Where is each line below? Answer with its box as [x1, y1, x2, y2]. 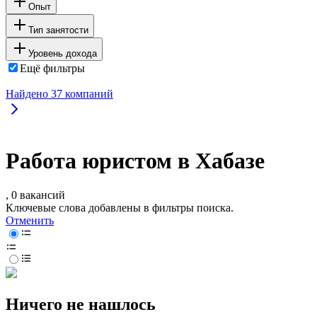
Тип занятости [28, 24, 88, 35]
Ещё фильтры [20, 62, 85, 74]
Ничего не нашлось [6, 295, 156, 314]
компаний [62, 87, 113, 100]
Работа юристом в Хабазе [6, 148, 265, 174]
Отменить [6, 214, 54, 227]
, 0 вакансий [6, 189, 65, 202]
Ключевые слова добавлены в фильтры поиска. [6, 202, 234, 214]
